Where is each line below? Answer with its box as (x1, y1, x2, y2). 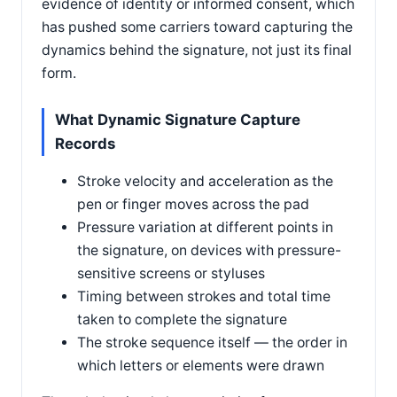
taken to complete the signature (77, 310, 287, 328)
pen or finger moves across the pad (77, 195, 309, 213)
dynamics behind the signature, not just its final (42, 41, 352, 58)
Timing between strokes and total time (77, 287, 331, 305)
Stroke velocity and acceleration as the (77, 172, 333, 190)
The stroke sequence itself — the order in (77, 333, 347, 351)
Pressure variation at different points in (77, 218, 333, 236)
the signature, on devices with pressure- (77, 241, 341, 259)
